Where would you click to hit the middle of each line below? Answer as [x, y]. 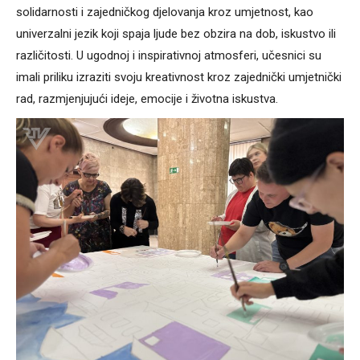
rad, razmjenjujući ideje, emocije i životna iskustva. [147, 98]
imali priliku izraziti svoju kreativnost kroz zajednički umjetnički [179, 77]
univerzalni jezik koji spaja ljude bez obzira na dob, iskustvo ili [176, 33]
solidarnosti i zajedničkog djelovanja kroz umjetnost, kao [165, 12]
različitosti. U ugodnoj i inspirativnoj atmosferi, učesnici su [169, 55]
